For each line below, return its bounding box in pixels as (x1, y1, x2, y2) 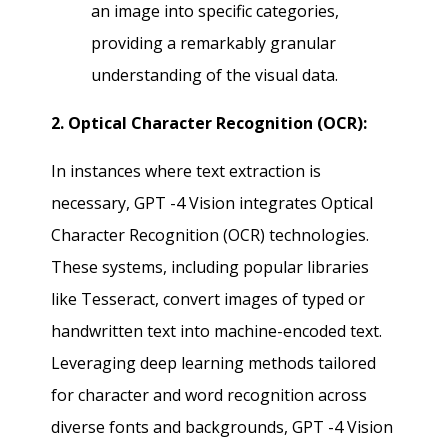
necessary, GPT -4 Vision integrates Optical (51, 192, 374, 214)
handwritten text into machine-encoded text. (51, 320, 383, 342)
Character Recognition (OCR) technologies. (51, 224, 370, 246)
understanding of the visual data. (91, 64, 339, 86)
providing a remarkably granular (91, 32, 337, 54)
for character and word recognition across (51, 384, 368, 406)
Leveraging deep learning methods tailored (51, 352, 377, 374)
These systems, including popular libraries (51, 256, 370, 278)
